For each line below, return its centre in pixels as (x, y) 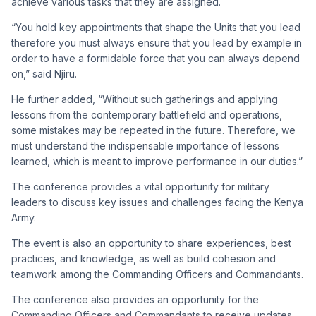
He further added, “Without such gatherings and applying (145, 99)
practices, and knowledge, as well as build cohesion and (144, 258)
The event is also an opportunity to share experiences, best (151, 243)
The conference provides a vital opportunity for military (140, 186)
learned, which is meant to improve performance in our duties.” (157, 161)
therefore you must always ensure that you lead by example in (157, 42)
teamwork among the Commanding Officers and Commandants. (157, 274)
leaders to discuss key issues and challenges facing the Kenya (157, 202)
